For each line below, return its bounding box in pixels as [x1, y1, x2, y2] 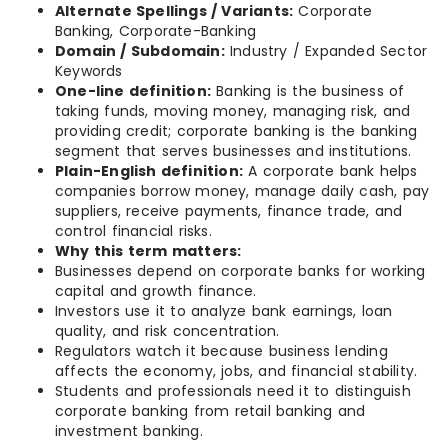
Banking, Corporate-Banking [55, 21, 257, 41]
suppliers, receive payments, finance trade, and [55, 201, 403, 221]
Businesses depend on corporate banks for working [55, 261, 426, 281]
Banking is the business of [211, 81, 405, 101]
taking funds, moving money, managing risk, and [55, 101, 411, 121]
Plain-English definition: [55, 161, 243, 181]
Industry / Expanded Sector [224, 41, 428, 61]
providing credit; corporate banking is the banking [55, 121, 418, 141]
